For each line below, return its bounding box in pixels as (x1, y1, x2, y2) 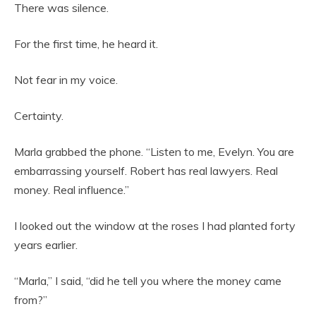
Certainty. (14, 109, 63, 123)
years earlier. (14, 238, 78, 252)
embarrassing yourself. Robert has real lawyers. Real (14, 164, 278, 178)
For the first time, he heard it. (14, 37, 158, 51)
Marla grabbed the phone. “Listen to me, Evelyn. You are (14, 145, 294, 159)
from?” (14, 293, 47, 307)
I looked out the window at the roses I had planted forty (14, 219, 296, 233)
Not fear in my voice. (14, 73, 118, 87)
